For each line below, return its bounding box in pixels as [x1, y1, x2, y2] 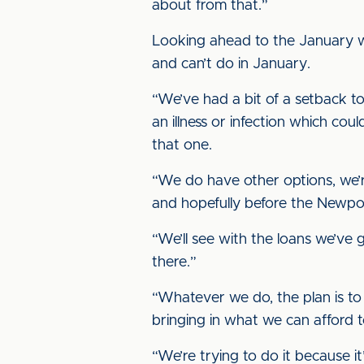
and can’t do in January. [152, 57, 310, 71]
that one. [152, 138, 212, 153]
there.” [152, 255, 197, 270]
